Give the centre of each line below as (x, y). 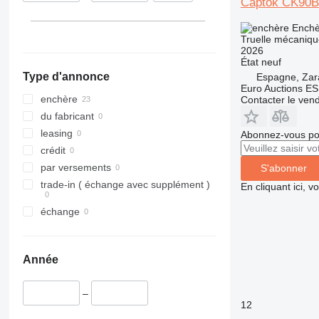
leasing (56, 134)
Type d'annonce (66, 77)
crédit (53, 151)
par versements (75, 168)
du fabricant (67, 116)
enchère (59, 99)
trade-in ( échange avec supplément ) (125, 185)
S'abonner (283, 168)
